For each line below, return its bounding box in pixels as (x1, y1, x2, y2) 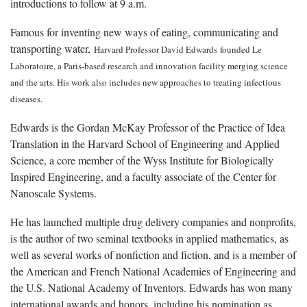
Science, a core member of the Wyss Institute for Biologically (10, 152, 273, 167)
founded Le (217, 42, 262, 56)
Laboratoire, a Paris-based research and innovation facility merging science (10, 59, 288, 72)
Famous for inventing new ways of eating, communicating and (10, 24, 278, 39)
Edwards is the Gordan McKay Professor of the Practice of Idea (10, 119, 285, 134)
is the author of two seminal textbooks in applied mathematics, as (10, 230, 288, 245)
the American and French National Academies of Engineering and (10, 263, 296, 278)
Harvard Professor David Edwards (94, 42, 217, 56)
